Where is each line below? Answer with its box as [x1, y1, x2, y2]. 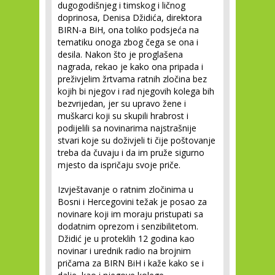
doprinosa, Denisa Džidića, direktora [58, 12, 202, 23]
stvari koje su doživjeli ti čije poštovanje [58, 134, 215, 146]
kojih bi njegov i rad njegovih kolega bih [58, 85, 214, 97]
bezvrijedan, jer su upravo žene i [58, 98, 186, 109]
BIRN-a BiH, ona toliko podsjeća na [58, 24, 199, 36]
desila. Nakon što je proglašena [58, 48, 183, 60]
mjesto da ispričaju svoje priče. [58, 159, 180, 171]
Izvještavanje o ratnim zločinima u [58, 184, 193, 195]
